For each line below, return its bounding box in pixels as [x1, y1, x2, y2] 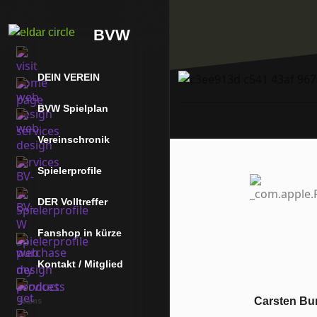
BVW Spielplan [38, 103, 108, 114]
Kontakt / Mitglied [38, 258, 123, 270]
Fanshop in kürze [38, 227, 122, 238]
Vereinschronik [38, 134, 110, 145]
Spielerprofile [38, 165, 102, 176]
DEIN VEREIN [38, 71, 100, 83]
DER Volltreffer [38, 196, 108, 207]
